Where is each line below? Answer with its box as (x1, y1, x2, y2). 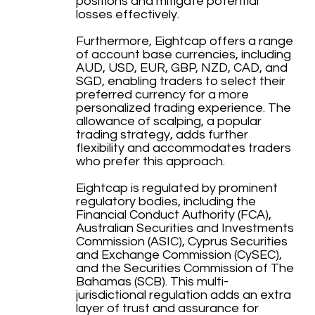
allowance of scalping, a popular (75, 115, 262, 129)
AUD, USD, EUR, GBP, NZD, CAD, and (75, 61, 288, 75)
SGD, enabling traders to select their (75, 75, 285, 89)
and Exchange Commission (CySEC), (75, 248, 282, 262)
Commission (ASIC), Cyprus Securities (75, 235, 288, 249)
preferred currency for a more (75, 88, 249, 102)
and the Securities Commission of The (75, 262, 294, 276)
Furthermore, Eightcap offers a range (75, 34, 293, 49)
